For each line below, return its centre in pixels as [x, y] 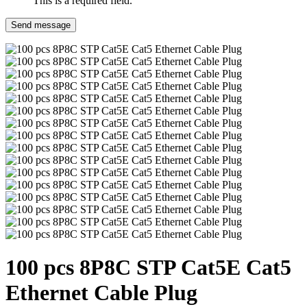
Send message [41, 25]
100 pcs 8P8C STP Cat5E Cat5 [148, 268]
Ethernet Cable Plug [101, 293]
